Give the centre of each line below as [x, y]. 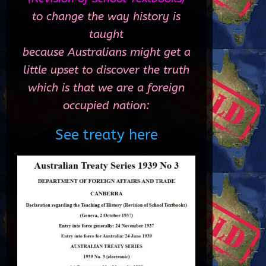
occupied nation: [107, 106]
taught [107, 35]
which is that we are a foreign [107, 88]
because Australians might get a [106, 53]
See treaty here [106, 134]
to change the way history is [107, 17]
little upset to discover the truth [107, 70]
